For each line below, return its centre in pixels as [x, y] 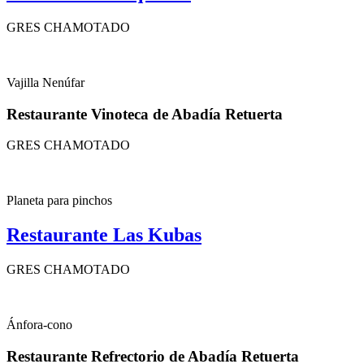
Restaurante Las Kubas [104, 235]
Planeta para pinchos [59, 201]
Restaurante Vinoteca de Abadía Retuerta [145, 114]
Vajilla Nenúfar [45, 82]
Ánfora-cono [41, 325]
